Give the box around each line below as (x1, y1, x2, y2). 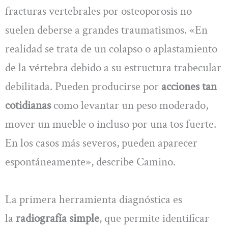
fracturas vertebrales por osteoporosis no (5, 4, 192, 19)
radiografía (16, 210, 67, 226)
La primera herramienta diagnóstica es (5, 191, 182, 207)
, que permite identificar (99, 210, 209, 226)
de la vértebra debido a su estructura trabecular (5, 60, 221, 76)
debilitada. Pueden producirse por (5, 79, 161, 95)
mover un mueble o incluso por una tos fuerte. (5, 117, 216, 132)
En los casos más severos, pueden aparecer (5, 135, 197, 151)
